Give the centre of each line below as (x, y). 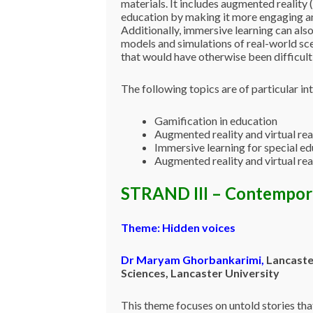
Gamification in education (216, 121)
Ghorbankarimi (221, 259)
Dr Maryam (151, 259)
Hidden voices (198, 227)
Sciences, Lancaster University (200, 272)
